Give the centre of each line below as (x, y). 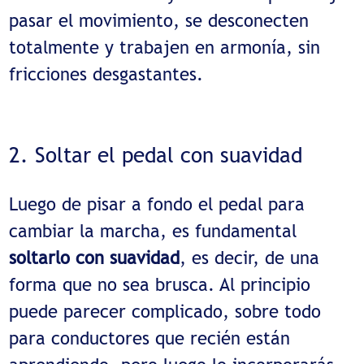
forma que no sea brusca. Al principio (160, 285)
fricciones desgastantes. (106, 74)
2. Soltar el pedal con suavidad (156, 155)
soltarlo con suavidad (95, 258)
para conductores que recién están (150, 338)
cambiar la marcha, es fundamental (153, 231)
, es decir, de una (250, 258)
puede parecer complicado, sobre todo (165, 312)
